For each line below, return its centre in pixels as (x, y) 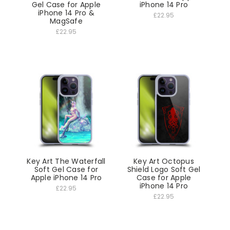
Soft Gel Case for (66, 170)
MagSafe (66, 21)
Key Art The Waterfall (66, 161)
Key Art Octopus (164, 161)
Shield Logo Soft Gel (164, 170)
